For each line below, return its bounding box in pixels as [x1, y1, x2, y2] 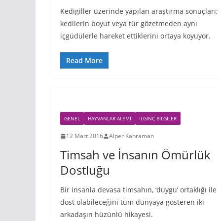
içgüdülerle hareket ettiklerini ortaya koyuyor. [60, 31, 211, 41]
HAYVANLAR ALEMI [88, 115, 131, 122]
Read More [66, 56, 103, 66]
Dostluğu [60, 162, 110, 179]
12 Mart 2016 [66, 132, 103, 141]
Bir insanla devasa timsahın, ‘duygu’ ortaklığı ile [60, 185, 217, 195]
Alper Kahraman [109, 132, 154, 141]
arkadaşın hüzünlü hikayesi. [60, 210, 153, 220]
